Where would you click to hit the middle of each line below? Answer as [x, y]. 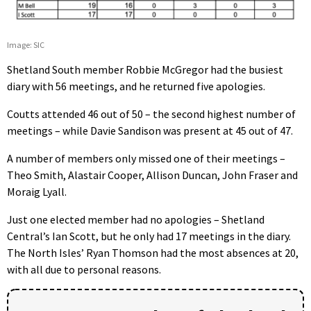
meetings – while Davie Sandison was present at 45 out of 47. [150, 131]
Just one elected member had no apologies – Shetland [136, 220]
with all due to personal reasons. [84, 270]
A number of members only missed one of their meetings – [146, 159]
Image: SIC [26, 45]
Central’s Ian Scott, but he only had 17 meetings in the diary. [149, 236]
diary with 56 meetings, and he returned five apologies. [136, 86]
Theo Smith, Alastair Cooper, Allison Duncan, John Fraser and [152, 175]
